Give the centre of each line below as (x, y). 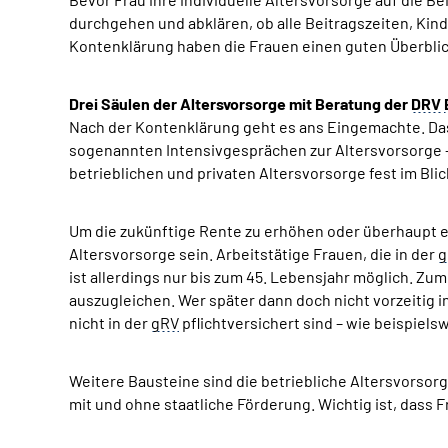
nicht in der (110, 322)
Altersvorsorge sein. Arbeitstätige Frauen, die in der (253, 253)
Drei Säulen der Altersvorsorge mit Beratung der (240, 103)
